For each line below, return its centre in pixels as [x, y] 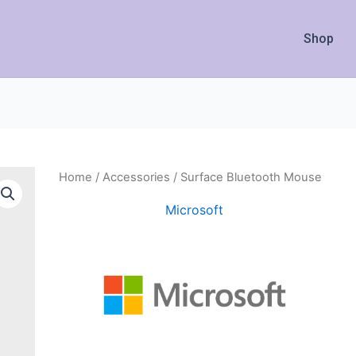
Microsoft [195, 209]
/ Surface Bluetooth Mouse [246, 177]
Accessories [136, 177]
